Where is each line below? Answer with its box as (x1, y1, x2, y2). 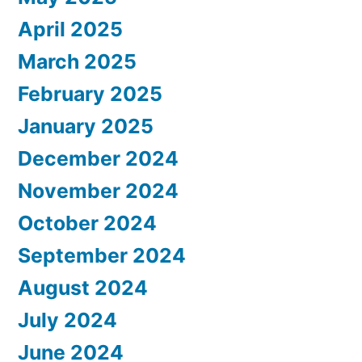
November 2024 (18, 178, 179, 203)
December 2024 (18, 145, 179, 170)
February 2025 (18, 81, 162, 106)
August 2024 (18, 275, 148, 300)
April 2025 (18, 16, 123, 41)
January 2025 (18, 113, 154, 138)
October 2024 (18, 210, 157, 235)
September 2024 (18, 242, 186, 267)
